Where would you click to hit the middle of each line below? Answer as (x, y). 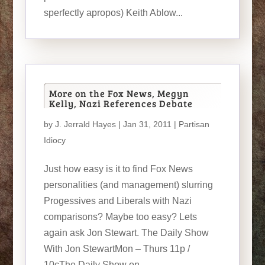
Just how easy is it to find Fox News (118, 169)
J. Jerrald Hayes (85, 124)
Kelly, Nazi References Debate (121, 103)
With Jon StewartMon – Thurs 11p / (117, 249)
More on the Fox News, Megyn (119, 93)
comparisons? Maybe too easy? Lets (120, 217)
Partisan (194, 124)
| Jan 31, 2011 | (147, 124)
